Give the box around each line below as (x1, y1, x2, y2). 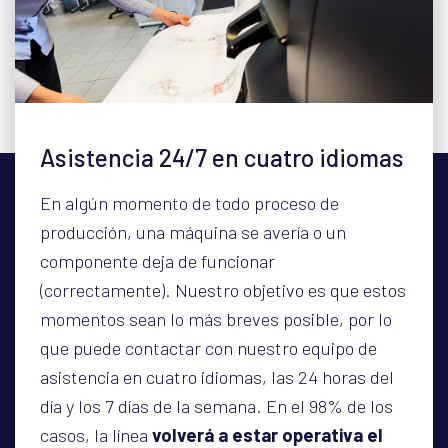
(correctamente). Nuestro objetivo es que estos (40, 279, 406, 301)
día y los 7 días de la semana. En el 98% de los (40, 395, 393, 417)
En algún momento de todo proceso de (40, 192, 339, 214)
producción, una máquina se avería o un (40, 221, 346, 243)
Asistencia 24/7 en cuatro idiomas (40, 143, 404, 172)
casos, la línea (40, 424, 152, 446)
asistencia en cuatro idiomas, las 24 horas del (40, 366, 394, 388)
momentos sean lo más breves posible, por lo (40, 308, 392, 330)
